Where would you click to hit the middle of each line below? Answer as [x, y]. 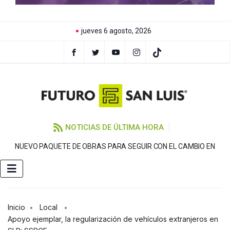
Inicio [16, 207]
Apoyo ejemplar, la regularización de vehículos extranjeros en [113, 219]
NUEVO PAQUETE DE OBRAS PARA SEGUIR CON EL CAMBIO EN [115, 146]
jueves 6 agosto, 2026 [116, 31]
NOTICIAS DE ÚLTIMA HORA [114, 128]
